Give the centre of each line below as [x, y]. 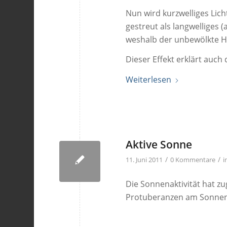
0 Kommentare [193, 159]
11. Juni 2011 [144, 159]
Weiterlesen [149, 79]
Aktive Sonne [159, 144]
